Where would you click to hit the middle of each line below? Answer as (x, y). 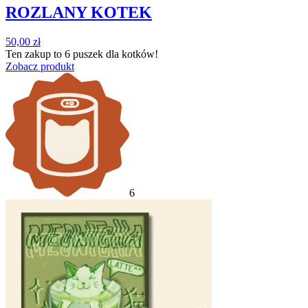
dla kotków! (131, 54)
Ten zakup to (35, 54)
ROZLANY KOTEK (79, 12)
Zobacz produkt (40, 66)
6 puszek (84, 54)
